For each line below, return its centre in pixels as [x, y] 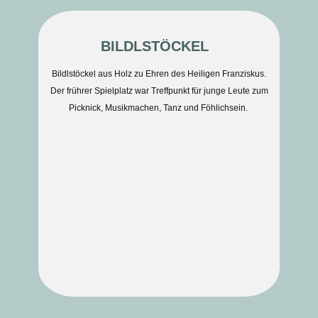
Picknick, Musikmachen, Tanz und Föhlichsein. [159, 108]
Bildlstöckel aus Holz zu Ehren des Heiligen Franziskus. [159, 74]
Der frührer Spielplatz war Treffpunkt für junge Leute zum [159, 91]
